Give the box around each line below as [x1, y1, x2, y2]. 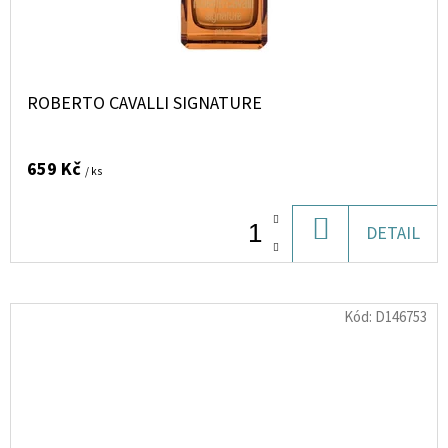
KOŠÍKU [328, 250, 389, 275]
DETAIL [366, 221, 420, 246]
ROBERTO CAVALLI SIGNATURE [27, 91, 262, 116]
